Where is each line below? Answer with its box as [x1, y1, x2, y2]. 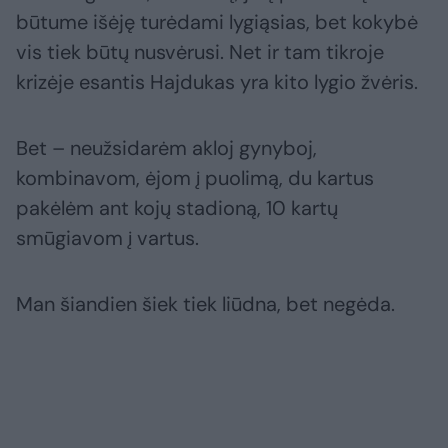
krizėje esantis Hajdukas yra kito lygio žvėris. [16, 69, 418, 96]
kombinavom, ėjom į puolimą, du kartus [16, 165, 374, 192]
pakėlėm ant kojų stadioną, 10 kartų [16, 195, 338, 222]
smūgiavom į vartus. [16, 225, 199, 252]
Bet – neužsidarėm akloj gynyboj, [16, 135, 317, 162]
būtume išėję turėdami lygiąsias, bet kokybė [16, 9, 418, 36]
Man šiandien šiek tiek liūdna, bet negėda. [16, 291, 395, 318]
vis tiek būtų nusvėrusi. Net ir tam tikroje [16, 39, 384, 66]
